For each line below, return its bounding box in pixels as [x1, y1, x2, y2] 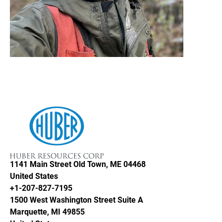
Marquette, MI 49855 [10, 207, 85, 217]
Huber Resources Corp [10, 108, 90, 117]
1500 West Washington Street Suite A [10, 195, 143, 205]
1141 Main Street [10, 160, 71, 169]
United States [10, 171, 58, 181]
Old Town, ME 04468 [73, 160, 146, 169]
